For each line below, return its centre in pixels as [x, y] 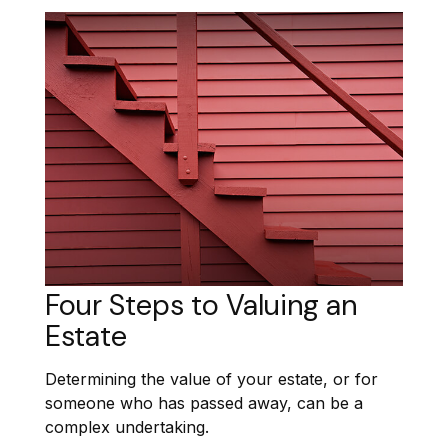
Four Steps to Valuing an [201, 305]
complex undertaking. [127, 426]
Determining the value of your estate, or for [211, 378]
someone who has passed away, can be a [204, 402]
